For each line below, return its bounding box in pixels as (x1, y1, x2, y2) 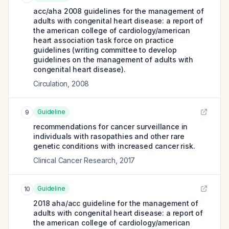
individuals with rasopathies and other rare (33, 132, 185, 141)
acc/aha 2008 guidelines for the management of (33, 7, 204, 15)
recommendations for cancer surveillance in (33, 122, 188, 131)
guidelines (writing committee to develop (33, 45, 177, 54)
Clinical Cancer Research (33, 156, 116, 165)
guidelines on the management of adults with (33, 55, 194, 64)
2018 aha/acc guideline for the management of (33, 199, 198, 208)
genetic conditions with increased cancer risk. (33, 142, 195, 150)
